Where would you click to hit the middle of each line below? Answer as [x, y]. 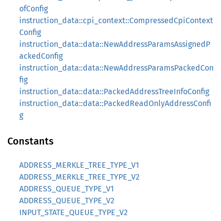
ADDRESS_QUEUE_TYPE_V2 [67, 201]
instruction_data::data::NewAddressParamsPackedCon [116, 68]
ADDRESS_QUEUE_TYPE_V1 [67, 189]
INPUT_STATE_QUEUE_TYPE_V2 [74, 212]
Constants [31, 141]
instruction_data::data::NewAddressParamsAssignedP [115, 44]
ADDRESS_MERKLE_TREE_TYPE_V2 [79, 177]
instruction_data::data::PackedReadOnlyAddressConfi [115, 103]
